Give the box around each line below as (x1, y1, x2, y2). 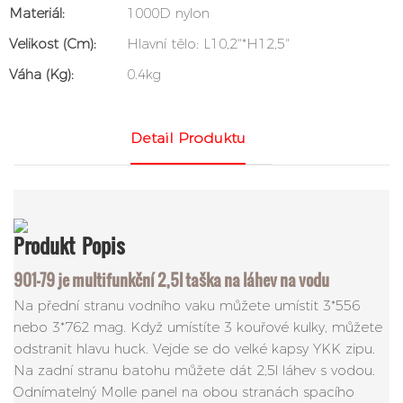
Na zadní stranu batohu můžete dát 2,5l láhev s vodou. (13, 362, 375, 380)
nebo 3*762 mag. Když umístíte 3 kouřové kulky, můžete (13, 318, 382, 336)
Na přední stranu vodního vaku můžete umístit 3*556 (13, 297, 360, 315)
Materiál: (9, 4, 65, 22)
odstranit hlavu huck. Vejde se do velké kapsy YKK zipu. (13, 340, 375, 358)
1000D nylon (127, 4, 210, 22)
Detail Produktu (130, 130, 246, 148)
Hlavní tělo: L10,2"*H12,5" (127, 35, 290, 52)
